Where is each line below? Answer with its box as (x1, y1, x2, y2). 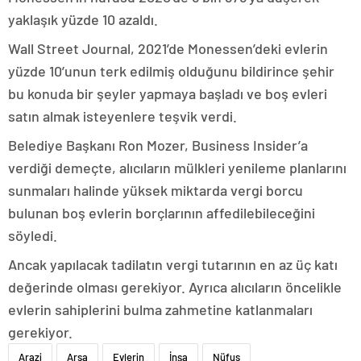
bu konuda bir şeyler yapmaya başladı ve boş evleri (8, 84, 327, 102)
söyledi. (8, 226, 57, 244)
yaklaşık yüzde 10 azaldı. (8, 10, 158, 28)
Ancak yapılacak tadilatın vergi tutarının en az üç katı (8, 255, 338, 273)
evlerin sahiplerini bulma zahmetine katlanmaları (8, 300, 313, 318)
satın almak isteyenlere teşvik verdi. (8, 106, 237, 125)
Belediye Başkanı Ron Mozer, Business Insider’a (8, 135, 308, 154)
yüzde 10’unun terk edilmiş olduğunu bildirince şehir (8, 61, 334, 80)
